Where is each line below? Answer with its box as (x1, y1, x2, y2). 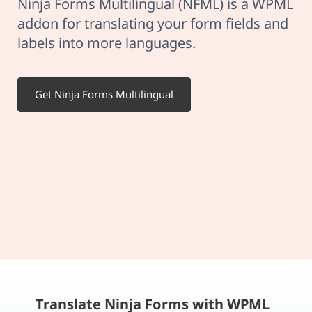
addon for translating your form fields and (17, 14, 288, 33)
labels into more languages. (17, 33, 196, 52)
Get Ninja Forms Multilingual (35, 87, 173, 102)
